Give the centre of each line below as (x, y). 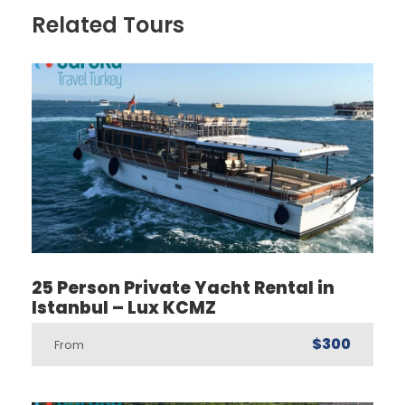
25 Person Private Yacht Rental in (183, 288)
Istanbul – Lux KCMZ (124, 308)
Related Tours (108, 25)
